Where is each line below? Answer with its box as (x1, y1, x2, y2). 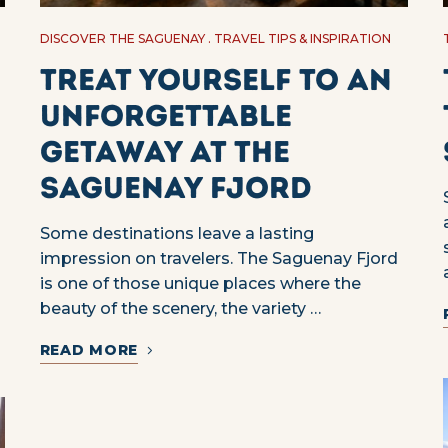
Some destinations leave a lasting (39, 224, 314, 244)
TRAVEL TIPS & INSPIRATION (213, 31, 391, 47)
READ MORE (39, 341, 138, 360)
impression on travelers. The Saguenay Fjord (39, 249, 398, 269)
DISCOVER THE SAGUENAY (39, 31, 205, 47)
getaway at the (39, 133, 290, 171)
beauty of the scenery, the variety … (39, 299, 321, 319)
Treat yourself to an (39, 61, 392, 99)
